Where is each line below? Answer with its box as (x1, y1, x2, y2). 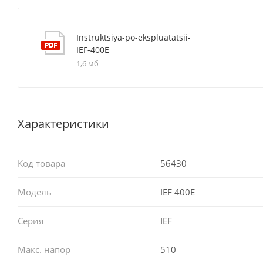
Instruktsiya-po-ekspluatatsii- (76, 31, 191, 43)
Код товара (18, 157, 65, 169)
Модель (18, 186, 52, 198)
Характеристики (18, 115, 109, 131)
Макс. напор (18, 243, 70, 255)
